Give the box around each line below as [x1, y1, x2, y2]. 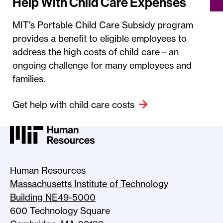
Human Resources [10, 165, 86, 176]
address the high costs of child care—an [12, 46, 179, 57]
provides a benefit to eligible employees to [12, 33, 187, 44]
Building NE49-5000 [10, 192, 96, 203]
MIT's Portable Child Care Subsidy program [12, 19, 193, 30]
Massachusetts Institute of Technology [10, 178, 168, 190]
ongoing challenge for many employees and [12, 60, 192, 71]
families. [12, 73, 45, 84]
